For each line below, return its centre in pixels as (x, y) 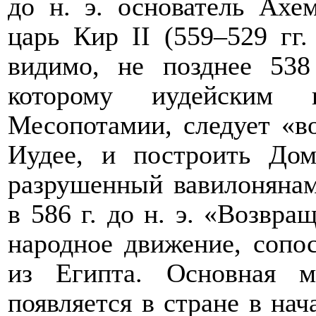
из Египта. (87, 273)
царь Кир (70, 36)
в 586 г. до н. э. (106, 214)
